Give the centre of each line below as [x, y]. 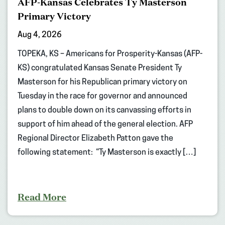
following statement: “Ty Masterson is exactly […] [107, 152]
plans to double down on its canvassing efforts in [104, 110]
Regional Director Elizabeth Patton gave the [95, 138]
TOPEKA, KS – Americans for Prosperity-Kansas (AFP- [110, 54]
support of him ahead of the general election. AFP [105, 124]
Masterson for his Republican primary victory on [102, 82]
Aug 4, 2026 [40, 35]
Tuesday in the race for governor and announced [102, 96]
